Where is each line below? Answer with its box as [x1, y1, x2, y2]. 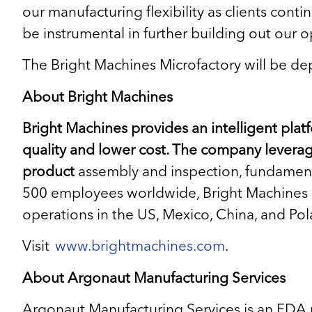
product [22, 165, 78, 180]
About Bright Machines [22, 90, 173, 105]
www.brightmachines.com [55, 240, 225, 255]
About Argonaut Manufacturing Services [22, 271, 286, 286]
